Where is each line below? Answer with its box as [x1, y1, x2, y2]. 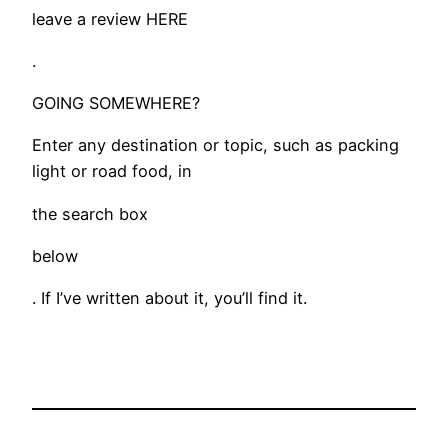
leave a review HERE [32, 8, 188, 29]
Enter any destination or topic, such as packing [32, 135, 399, 156]
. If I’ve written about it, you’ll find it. [32, 288, 307, 309]
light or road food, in [32, 161, 192, 182]
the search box [32, 203, 148, 224]
